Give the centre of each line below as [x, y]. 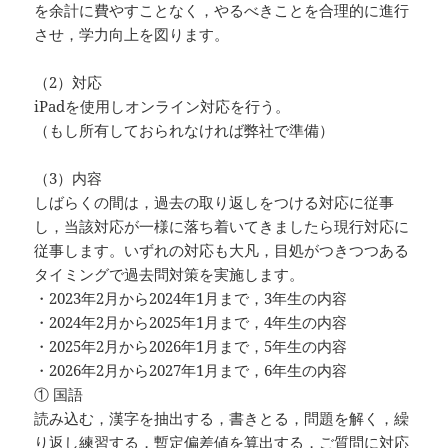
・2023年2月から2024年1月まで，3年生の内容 [191, 298]
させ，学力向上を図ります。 [132, 34]
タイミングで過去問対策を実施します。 [169, 274]
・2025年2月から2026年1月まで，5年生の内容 [191, 346]
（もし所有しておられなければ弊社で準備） [184, 130]
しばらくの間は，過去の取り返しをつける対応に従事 [214, 202]
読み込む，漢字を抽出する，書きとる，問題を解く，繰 [222, 418]
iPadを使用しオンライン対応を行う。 [162, 106]
